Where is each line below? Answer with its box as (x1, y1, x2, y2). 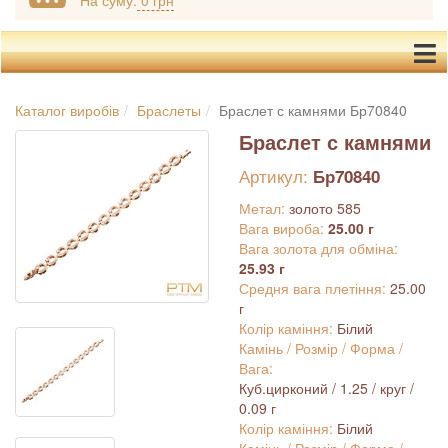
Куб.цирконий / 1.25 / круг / (239, 378, 414, 398)
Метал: (239, 198, 289, 218)
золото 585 (289, 198, 361, 218)
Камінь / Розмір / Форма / (239, 338, 403, 358)
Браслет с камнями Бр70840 (219, 100, 407, 120)
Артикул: (239, 163, 313, 188)
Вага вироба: (239, 218, 328, 238)
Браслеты (137, 100, 201, 120)
